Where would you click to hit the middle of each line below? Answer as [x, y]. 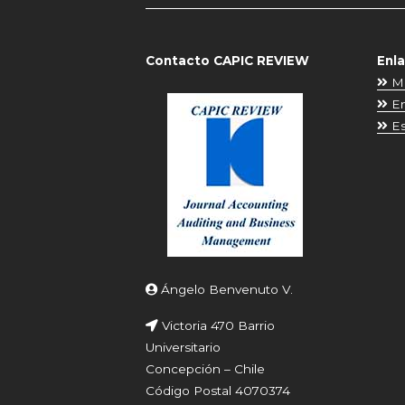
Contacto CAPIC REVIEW [228, 61]
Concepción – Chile [206, 369]
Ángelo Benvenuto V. [226, 289]
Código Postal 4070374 [218, 391]
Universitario [184, 347]
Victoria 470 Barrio [217, 325]
